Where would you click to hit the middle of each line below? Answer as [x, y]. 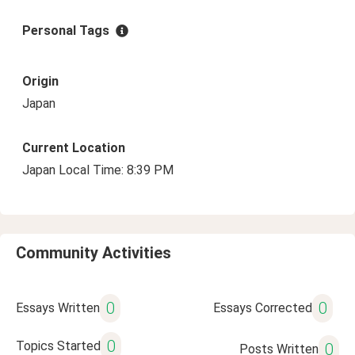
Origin [40, 81]
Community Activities [94, 253]
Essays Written [58, 308]
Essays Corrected [262, 308]
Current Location [74, 148]
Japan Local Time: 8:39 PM [98, 170]
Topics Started [58, 346]
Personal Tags [66, 31]
